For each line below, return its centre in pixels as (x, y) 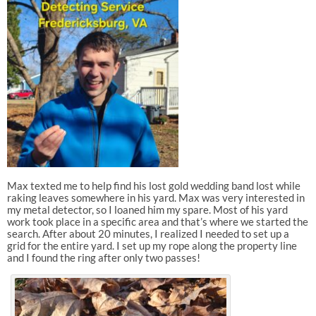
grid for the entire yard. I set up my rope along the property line (152, 245)
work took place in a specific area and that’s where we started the (157, 221)
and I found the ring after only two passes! (103, 257)
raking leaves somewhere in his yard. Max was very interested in (156, 197)
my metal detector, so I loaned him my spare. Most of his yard (147, 209)
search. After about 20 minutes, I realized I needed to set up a (148, 233)
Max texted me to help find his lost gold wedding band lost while (153, 185)
